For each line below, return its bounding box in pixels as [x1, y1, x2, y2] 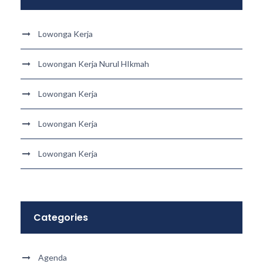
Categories [33, 211, 88, 224]
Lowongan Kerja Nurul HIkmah [38, 59, 149, 69]
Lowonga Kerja [38, 29, 93, 39]
